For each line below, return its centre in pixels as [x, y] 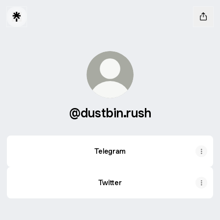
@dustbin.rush [110, 113]
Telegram [110, 151]
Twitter [110, 182]
